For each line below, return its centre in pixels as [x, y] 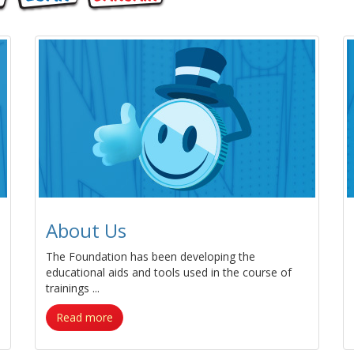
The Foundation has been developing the [151, 256]
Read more [85, 317]
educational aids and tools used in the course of [169, 272]
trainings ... [73, 288]
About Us [86, 230]
